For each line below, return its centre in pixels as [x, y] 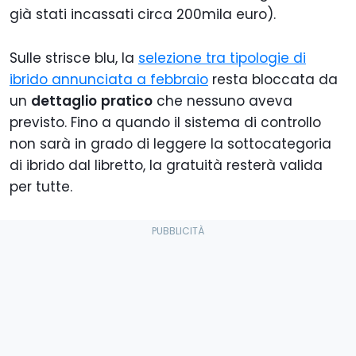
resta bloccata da [273, 80]
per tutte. [41, 187]
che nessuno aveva [222, 101]
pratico [127, 101]
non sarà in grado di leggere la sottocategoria [170, 144]
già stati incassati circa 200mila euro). [143, 15]
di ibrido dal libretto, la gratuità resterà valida [166, 166]
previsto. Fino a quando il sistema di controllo [165, 123]
